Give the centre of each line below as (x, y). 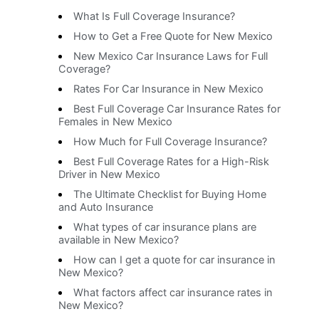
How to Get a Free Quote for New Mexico (173, 37)
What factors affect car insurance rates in (173, 293)
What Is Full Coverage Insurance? (154, 17)
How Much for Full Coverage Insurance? (170, 142)
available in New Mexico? (119, 240)
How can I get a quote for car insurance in (174, 260)
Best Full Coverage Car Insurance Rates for (177, 109)
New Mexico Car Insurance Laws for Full (170, 57)
